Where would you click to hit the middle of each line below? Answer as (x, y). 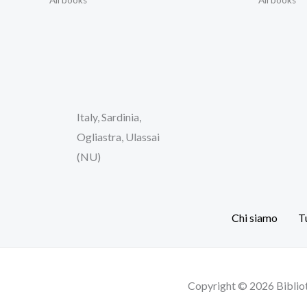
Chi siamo (255, 217)
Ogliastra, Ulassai (118, 136)
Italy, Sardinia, (109, 116)
